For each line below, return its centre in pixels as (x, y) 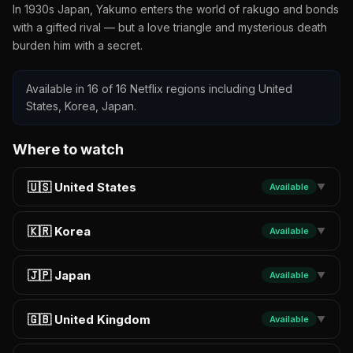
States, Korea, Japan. (81, 106)
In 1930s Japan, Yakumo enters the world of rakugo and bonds (176, 9)
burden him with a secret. (78, 45)
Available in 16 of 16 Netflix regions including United (159, 89)
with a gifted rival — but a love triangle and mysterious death (170, 27)
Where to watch (68, 149)
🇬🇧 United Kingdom (89, 319)
